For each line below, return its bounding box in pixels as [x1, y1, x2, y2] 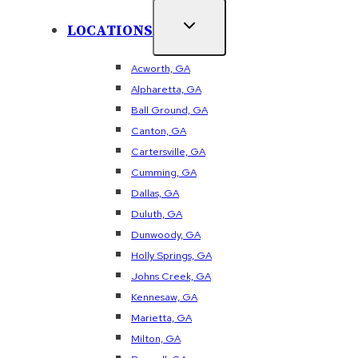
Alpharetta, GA [131, 82, 201, 96]
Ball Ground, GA [131, 102, 208, 117]
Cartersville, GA [131, 144, 205, 158]
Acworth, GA [131, 61, 190, 75]
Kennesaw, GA [131, 289, 197, 304]
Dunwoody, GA [131, 227, 201, 241]
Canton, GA [131, 123, 186, 137]
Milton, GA [131, 331, 181, 345]
